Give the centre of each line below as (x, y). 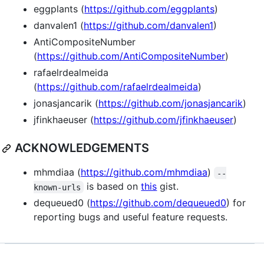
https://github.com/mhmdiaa (144, 172)
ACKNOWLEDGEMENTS (82, 148)
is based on (113, 187)
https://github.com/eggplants (149, 9)
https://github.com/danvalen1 (148, 26)
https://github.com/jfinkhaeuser (164, 120)
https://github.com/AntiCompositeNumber (131, 56)
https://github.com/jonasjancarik (171, 103)
